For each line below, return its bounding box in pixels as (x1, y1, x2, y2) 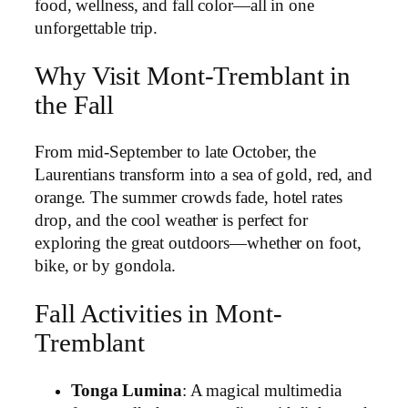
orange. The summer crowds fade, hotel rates (35, 189, 342, 208)
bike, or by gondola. (35, 257, 176, 276)
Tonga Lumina (71, 381, 182, 400)
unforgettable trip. (35, 18, 158, 37)
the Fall (35, 90, 115, 119)
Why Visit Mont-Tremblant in (35, 61, 352, 90)
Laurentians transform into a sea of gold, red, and (35, 166, 372, 185)
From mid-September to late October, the (35, 143, 317, 162)
